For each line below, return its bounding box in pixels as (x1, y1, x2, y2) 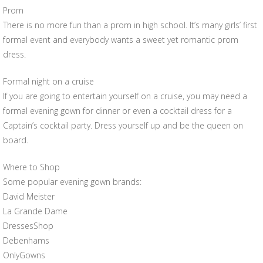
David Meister (3, 191, 55, 202)
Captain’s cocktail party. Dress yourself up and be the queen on (3, 120, 243, 131)
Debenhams (3, 235, 49, 246)
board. (3, 134, 28, 146)
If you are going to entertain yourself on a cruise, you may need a (3, 90, 247, 102)
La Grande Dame (3, 205, 68, 217)
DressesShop (3, 220, 53, 231)
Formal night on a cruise (3, 76, 94, 87)
